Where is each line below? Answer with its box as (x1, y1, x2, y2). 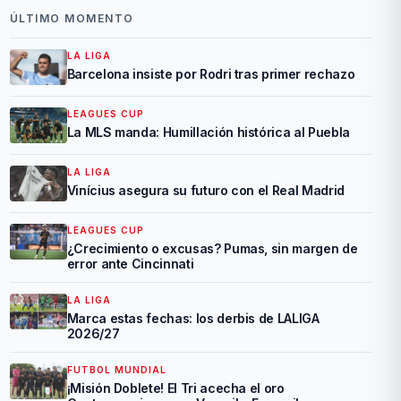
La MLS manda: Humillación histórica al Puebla (66, 124, 350, 140)
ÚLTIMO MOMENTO (9, 12, 134, 25)
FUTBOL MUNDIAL (66, 364, 166, 375)
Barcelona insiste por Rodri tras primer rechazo (66, 66, 355, 81)
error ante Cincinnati (66, 256, 194, 271)
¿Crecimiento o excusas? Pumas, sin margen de (66, 241, 358, 256)
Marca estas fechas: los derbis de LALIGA (66, 311, 320, 326)
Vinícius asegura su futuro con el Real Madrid (66, 183, 345, 198)
